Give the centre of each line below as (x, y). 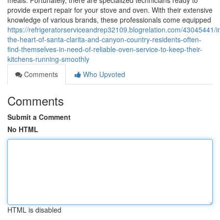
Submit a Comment (39, 117)
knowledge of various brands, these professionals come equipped (109, 20)
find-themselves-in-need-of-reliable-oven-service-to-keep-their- (105, 49)
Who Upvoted (103, 74)
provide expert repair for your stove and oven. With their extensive (110, 10)
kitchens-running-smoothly (48, 59)
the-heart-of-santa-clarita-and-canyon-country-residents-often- (104, 39)
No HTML (23, 129)
